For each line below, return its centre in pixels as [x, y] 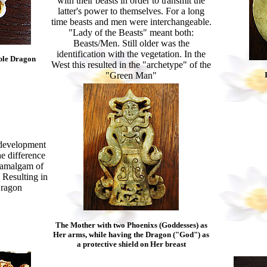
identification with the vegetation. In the [131, 54]
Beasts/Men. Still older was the [131, 43]
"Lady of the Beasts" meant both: [131, 32]
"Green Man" [131, 75]
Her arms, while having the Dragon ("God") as [131, 235]
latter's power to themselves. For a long [131, 11]
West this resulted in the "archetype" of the [131, 65]
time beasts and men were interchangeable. [131, 22]
